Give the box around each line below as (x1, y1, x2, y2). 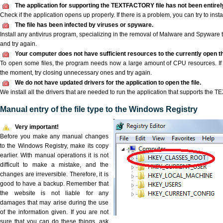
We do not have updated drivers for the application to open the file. (15, 79, 201, 86)
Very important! (15, 123, 59, 130)
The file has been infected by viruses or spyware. (15, 21, 153, 28)
